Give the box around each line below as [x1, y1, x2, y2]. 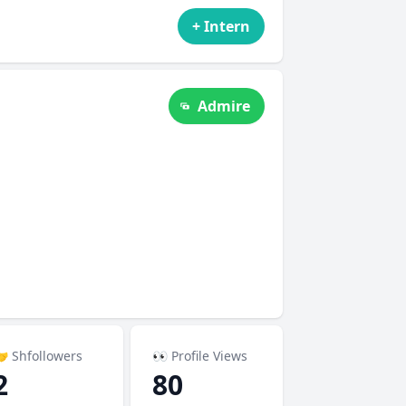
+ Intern [192, 16, 250, 36]
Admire [198, 96, 250, 116]
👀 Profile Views [152, 347, 247, 364]
